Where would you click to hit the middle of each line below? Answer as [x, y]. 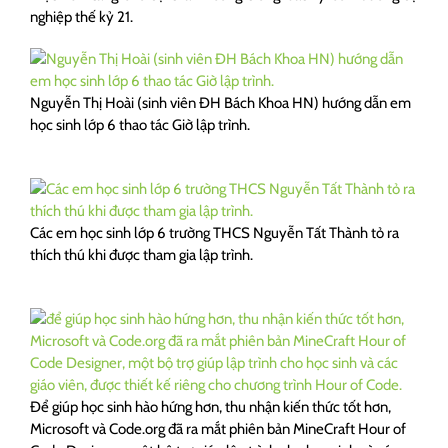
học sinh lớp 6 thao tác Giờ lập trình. [140, 125]
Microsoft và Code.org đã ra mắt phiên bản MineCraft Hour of [218, 429]
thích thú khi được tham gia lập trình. [141, 255]
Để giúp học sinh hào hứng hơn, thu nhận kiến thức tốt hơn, [210, 407]
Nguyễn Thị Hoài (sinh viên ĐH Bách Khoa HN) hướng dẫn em [220, 103]
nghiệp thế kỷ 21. [81, 17]
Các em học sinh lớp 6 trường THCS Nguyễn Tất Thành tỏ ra [214, 233]
